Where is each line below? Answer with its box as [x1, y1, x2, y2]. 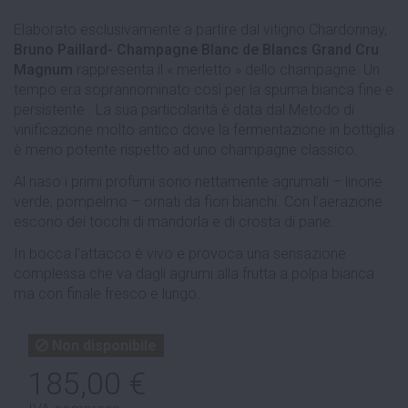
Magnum [14, 60, 73, 78]
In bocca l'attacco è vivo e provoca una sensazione [14, 244, 346, 262]
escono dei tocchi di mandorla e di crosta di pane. [14, 212, 334, 230]
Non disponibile [48, 336, 157, 354]
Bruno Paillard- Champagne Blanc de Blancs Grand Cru [14, 40, 379, 58]
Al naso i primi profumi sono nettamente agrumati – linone [14, 172, 382, 190]
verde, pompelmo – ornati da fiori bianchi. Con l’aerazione [14, 192, 382, 210]
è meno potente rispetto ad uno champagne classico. [14, 140, 358, 158]
